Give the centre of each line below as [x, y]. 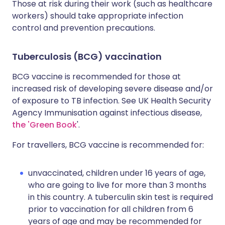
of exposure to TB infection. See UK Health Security [111, 101]
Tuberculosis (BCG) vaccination [87, 57]
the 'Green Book [44, 125]
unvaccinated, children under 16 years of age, [117, 173]
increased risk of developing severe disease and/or [113, 89]
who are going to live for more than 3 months [117, 185]
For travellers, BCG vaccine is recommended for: [108, 145]
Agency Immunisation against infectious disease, [107, 113]
